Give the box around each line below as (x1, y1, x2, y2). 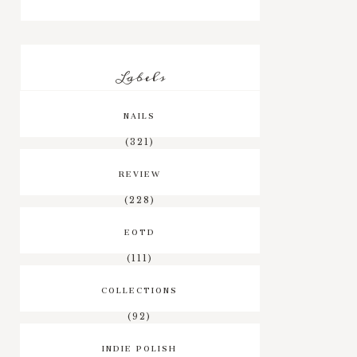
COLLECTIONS (101, 278, 178, 298)
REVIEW (118, 162, 161, 182)
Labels (115, 64, 166, 90)
